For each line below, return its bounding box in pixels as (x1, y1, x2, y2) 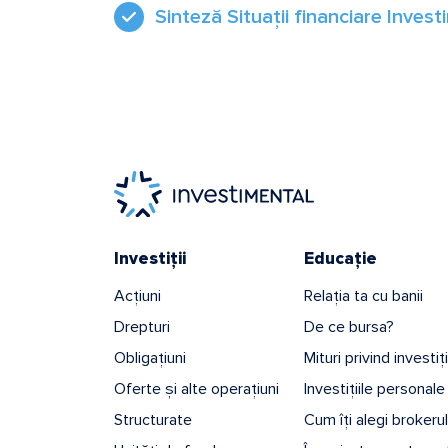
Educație (304, 247, 377, 269)
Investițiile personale (304, 378, 445, 399)
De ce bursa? (304, 316, 394, 337)
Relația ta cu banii (304, 285, 423, 306)
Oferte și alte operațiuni (114, 378, 279, 399)
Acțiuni (114, 285, 161, 306)
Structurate (114, 409, 192, 430)
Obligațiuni (114, 347, 186, 368)
